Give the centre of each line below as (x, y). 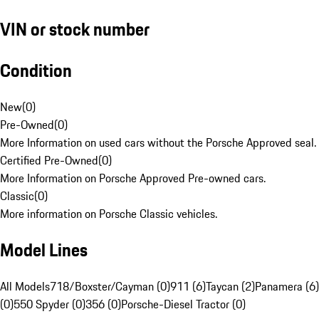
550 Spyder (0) (49, 304)
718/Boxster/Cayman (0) (110, 287)
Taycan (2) (230, 287)
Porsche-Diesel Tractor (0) (183, 304)
